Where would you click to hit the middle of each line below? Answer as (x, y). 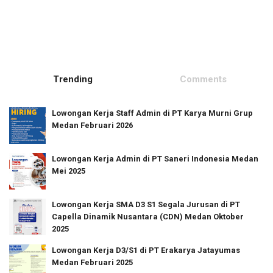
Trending (73, 80)
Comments (203, 80)
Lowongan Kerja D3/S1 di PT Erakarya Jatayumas (146, 250)
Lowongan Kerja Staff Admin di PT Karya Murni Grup (152, 113)
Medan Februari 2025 (92, 263)
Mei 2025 (69, 171)
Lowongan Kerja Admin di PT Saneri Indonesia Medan (155, 159)
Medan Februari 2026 (92, 126)
